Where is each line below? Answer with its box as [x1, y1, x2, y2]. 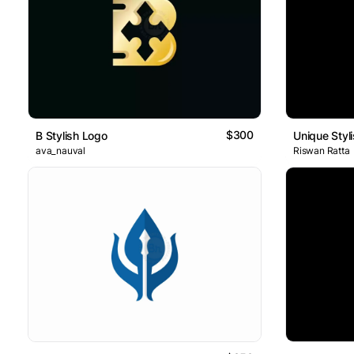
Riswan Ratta [293, 144, 350, 156]
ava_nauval [36, 144, 85, 156]
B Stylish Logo [36, 128, 107, 142]
